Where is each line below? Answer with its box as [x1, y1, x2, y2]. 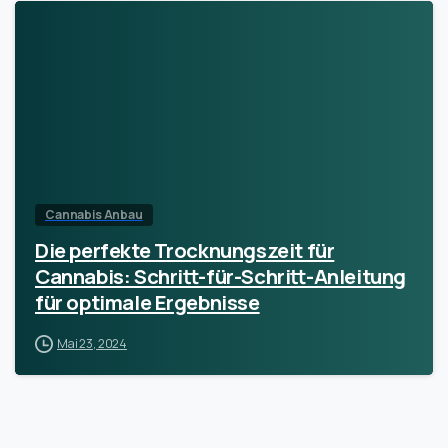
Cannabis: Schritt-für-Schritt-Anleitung [35, 262, 406, 290]
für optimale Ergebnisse [35, 288, 260, 316]
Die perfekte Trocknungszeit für [35, 236, 335, 264]
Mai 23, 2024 [57, 335, 128, 352]
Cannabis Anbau [45, 206, 143, 223]
